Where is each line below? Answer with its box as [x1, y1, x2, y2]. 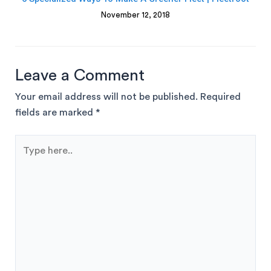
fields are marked [15, 107, 96, 117]
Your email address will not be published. [15, 91, 198, 102]
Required [200, 91, 241, 102]
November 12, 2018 [101, 11, 170, 19]
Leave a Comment [15, 67, 145, 83]
